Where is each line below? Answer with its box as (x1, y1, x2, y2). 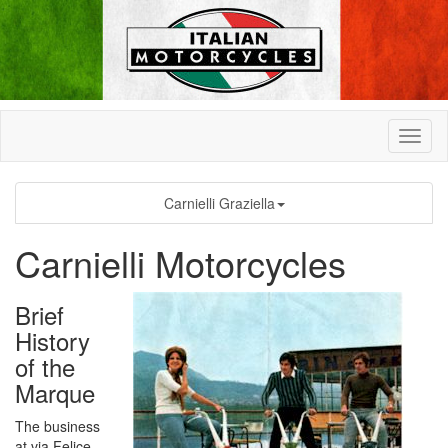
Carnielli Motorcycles (15, 237, 346, 288)
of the (15, 349, 75, 384)
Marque (15, 375, 95, 410)
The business (15, 416, 100, 436)
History (15, 323, 90, 358)
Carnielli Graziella (163, 193, 275, 213)
